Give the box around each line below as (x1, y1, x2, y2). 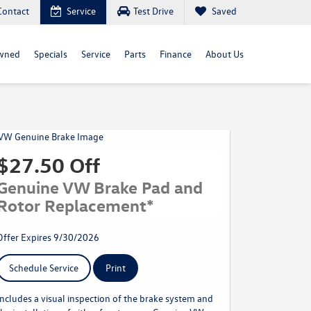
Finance (160, 47, 192, 60)
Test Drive (133, 4, 174, 17)
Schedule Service (9, 261, 78, 274)
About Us (205, 47, 244, 60)
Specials (34, 47, 67, 60)
